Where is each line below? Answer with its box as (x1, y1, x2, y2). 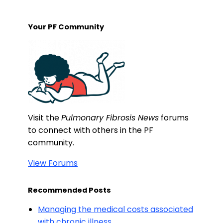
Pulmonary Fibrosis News (61, 112, 159, 123)
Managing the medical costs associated (38, 204, 193, 215)
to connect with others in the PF (28, 124, 153, 136)
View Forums (28, 157, 78, 169)
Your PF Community (28, 22, 104, 32)
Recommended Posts (28, 185, 111, 195)
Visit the (28, 112, 61, 123)
